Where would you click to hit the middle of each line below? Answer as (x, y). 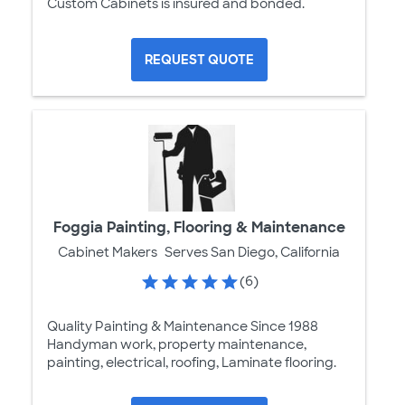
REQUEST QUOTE (199, 59)
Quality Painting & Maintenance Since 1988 (183, 327)
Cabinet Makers (108, 252)
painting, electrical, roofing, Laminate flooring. (192, 363)
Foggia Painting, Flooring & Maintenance (199, 227)
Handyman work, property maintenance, (177, 345)
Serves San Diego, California (252, 252)
